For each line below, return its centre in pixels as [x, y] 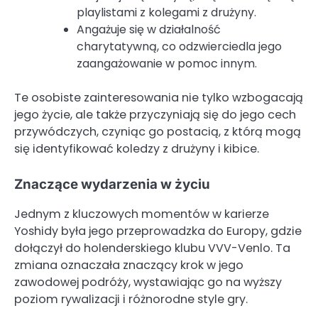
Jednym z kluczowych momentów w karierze [142, 214]
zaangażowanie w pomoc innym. [167, 64]
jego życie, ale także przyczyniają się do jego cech [155, 115]
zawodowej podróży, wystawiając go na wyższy [148, 283]
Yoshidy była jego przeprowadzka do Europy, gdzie [158, 231]
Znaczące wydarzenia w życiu [112, 185]
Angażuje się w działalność [149, 30]
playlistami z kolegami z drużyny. [166, 13]
